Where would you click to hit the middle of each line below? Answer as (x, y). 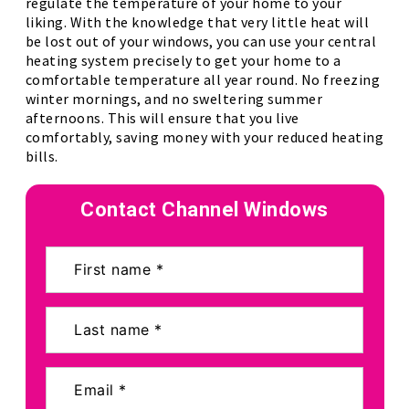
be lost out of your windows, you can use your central (200, 41)
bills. (42, 156)
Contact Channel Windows (204, 210)
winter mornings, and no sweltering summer (173, 99)
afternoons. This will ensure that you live (162, 118)
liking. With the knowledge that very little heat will (197, 22)
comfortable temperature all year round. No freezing (202, 79)
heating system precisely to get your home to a (183, 60)
